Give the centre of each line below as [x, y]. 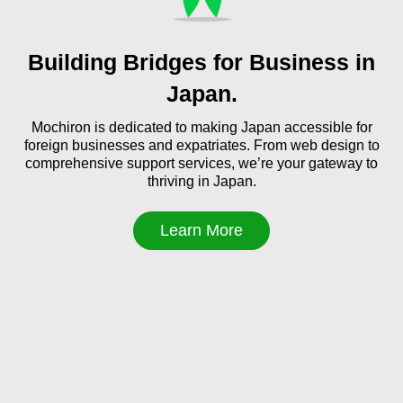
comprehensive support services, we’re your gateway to [201, 163]
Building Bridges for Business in [201, 62]
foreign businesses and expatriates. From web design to [201, 145]
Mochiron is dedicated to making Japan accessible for [201, 127]
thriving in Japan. [201, 181]
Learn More [201, 230]
